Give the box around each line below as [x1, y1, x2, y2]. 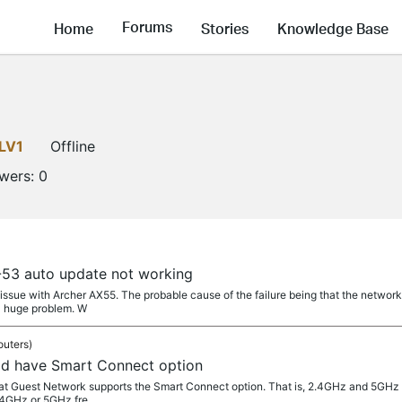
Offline [50, 137, 95, 155]
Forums [122, 17, 172, 37]
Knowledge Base [277, 18, 389, 38]
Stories [201, 18, 249, 38]
